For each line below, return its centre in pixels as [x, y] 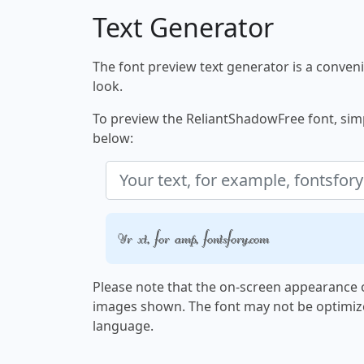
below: [113, 139]
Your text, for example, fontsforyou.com [193, 238]
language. [123, 326]
